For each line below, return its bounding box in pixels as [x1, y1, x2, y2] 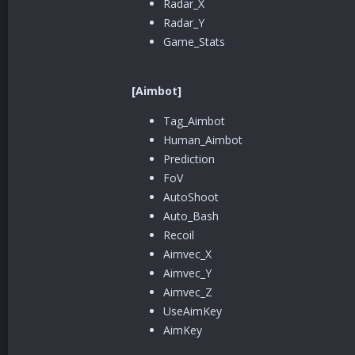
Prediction [163, 151, 215, 166]
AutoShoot [163, 189, 219, 204]
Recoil [163, 227, 194, 242]
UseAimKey [163, 303, 222, 319]
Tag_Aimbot [163, 113, 225, 128]
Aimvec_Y [163, 265, 212, 281]
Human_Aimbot [163, 132, 242, 147]
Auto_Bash [163, 208, 219, 223]
